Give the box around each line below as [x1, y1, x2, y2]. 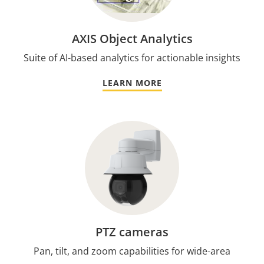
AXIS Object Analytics [71, 31, 193, 47]
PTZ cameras [95, 224, 169, 240]
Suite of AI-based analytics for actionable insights [24, 51, 240, 64]
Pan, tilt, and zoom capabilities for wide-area [34, 245, 230, 258]
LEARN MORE [102, 77, 162, 88]
